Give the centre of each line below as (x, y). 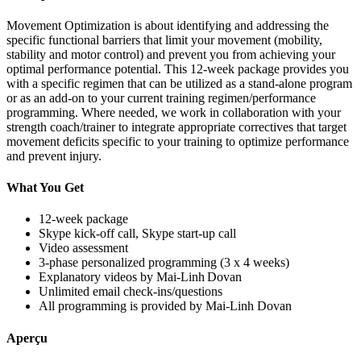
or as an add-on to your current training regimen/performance (161, 98)
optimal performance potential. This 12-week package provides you (178, 68)
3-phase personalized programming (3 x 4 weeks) (164, 263)
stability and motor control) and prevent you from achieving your (171, 54)
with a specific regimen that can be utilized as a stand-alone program (179, 83)
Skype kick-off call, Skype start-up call (137, 234)
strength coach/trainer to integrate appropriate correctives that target (176, 127)
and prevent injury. (54, 156)
